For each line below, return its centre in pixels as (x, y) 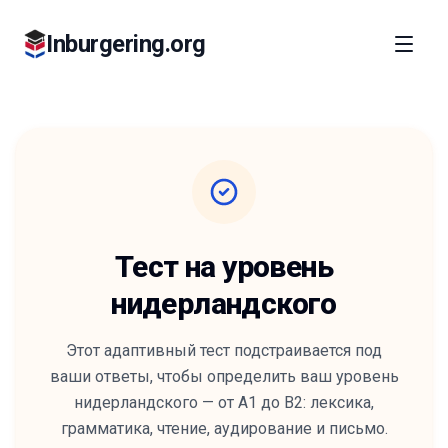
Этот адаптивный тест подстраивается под (224, 350)
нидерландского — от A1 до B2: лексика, (224, 402)
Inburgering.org (126, 44)
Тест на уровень (224, 266)
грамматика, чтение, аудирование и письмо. (224, 428)
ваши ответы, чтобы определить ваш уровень (224, 376)
